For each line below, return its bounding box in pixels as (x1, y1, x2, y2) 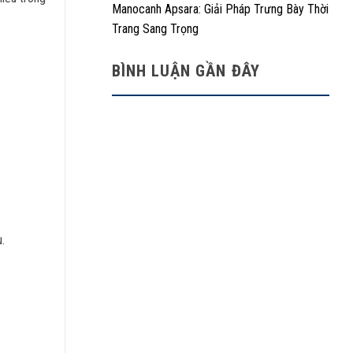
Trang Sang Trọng (112, 21, 199, 36)
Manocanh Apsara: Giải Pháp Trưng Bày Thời (112, 2, 329, 17)
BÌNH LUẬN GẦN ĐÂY (112, 61, 260, 80)
